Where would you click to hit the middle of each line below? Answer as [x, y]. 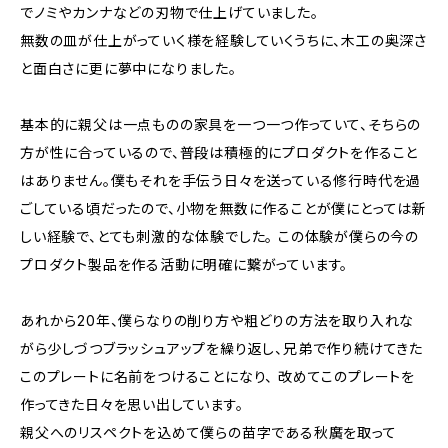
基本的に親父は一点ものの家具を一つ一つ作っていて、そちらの [221, 124]
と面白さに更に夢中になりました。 [128, 68]
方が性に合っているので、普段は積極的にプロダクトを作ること [219, 152]
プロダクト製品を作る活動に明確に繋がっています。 [184, 264]
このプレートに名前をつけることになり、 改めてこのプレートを [217, 376]
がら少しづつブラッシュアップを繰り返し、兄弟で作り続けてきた [221, 348]
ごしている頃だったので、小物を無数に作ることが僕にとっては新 [223, 208]
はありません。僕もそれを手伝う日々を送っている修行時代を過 [221, 180]
